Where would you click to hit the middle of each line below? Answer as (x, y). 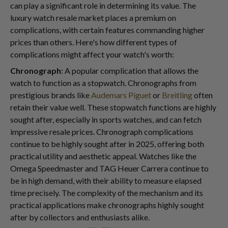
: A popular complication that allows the (130, 70)
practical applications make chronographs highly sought (107, 205)
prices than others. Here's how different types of (94, 42)
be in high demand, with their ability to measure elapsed (106, 180)
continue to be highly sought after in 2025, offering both (107, 144)
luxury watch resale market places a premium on (93, 18)
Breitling (177, 95)
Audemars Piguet (121, 95)
